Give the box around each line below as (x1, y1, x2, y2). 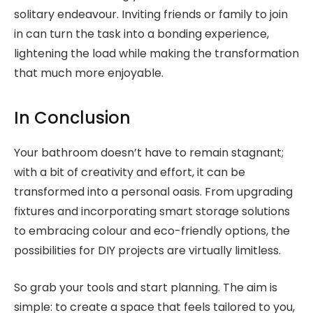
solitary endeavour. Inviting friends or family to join (14, 6, 288, 22)
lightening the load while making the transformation (14, 45, 299, 61)
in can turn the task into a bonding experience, (14, 25, 269, 42)
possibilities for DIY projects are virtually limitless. (14, 242, 281, 259)
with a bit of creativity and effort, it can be (14, 164, 245, 181)
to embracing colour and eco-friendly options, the (14, 223, 290, 240)
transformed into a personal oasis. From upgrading (14, 184, 293, 201)
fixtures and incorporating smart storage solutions (14, 203, 290, 220)
